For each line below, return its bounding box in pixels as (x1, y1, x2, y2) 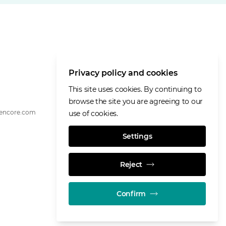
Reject (120, 160, 143, 169)
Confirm (116, 189, 146, 198)
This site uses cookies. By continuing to (69, 85, 202, 94)
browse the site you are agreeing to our (69, 97, 203, 106)
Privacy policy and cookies (69, 68, 178, 78)
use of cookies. (69, 109, 118, 118)
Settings (122, 132, 152, 141)
